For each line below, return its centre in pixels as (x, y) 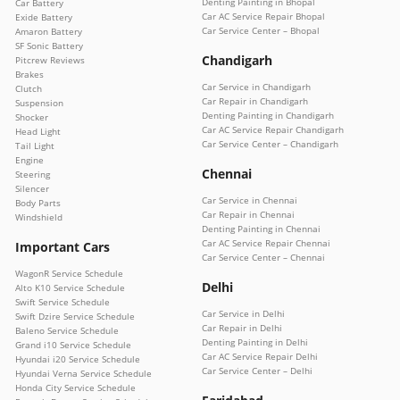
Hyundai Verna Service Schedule (83, 374)
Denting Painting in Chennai (261, 229)
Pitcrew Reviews (50, 60)
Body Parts (38, 203)
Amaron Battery (49, 32)
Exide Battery (44, 17)
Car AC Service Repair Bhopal (263, 17)
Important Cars (62, 247)
